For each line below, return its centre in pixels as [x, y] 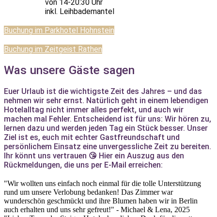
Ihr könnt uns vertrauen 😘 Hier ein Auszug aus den [94, 155]
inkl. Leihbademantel [79, 11]
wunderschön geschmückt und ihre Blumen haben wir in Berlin [101, 201]
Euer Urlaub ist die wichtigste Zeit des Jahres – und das [103, 91]
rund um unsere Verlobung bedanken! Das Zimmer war [88, 192]
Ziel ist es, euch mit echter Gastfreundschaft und [92, 137]
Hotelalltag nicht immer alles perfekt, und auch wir [94, 109]
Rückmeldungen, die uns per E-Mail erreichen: [83, 165]
